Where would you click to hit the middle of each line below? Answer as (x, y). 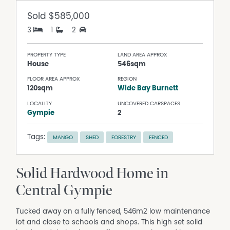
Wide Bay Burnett (148, 89)
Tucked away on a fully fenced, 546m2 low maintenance (113, 212)
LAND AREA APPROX (142, 54)
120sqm (40, 89)
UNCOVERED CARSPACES (149, 103)
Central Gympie (64, 191)
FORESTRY (123, 137)
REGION (127, 79)
